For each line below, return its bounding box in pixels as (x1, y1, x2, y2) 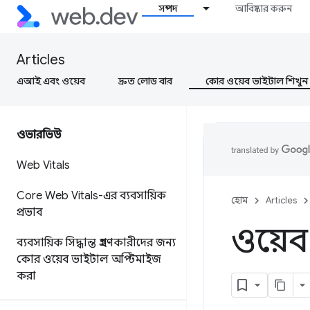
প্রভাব (17, 206, 42, 219)
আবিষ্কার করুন (235, 2, 293, 15)
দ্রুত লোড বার (118, 75, 172, 87)
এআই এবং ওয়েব (17, 75, 85, 87)
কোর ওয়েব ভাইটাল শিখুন (206, 75, 308, 87)
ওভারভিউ (17, 128, 61, 142)
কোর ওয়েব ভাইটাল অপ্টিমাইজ (17, 253, 161, 266)
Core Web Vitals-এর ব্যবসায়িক (17, 189, 166, 203)
